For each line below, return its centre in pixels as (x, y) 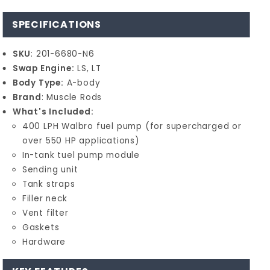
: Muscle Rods (72, 97)
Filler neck (45, 199)
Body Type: (38, 83)
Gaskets (41, 228)
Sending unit (50, 170)
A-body (82, 83)
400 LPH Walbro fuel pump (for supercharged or (132, 126)
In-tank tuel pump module (81, 155)
